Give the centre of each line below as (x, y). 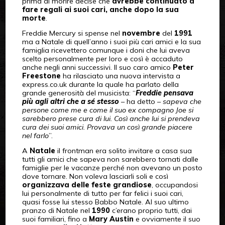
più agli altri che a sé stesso (70, 101)
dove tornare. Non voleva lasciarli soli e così (95, 176)
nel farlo (35, 135)
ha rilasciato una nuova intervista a (120, 76)
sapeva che (182, 101)
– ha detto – (141, 101)
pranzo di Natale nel (57, 210)
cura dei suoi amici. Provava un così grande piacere (107, 127)
